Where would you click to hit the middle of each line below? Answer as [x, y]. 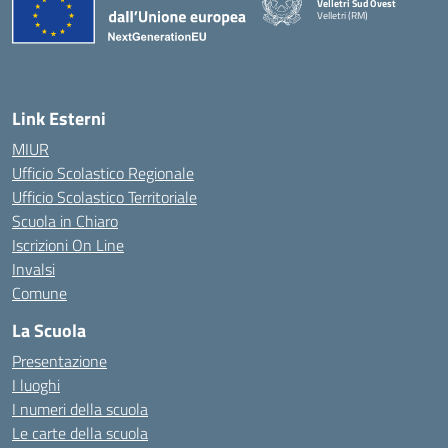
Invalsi [33, 269]
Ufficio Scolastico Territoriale [104, 197]
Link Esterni [59, 118]
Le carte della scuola [80, 433]
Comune [39, 293]
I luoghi [36, 385]
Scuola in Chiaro [65, 221]
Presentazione [59, 361]
